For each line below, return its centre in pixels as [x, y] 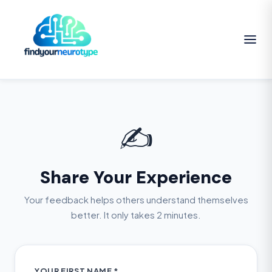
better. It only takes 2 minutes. [136, 215]
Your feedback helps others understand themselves [136, 200]
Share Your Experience [136, 177]
